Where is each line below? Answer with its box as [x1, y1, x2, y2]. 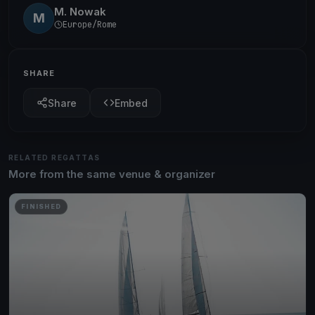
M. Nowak [54, 4, 106, 18]
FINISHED [21, 202, 62, 210]
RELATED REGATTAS [8, 153, 101, 162]
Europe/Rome [63, 18, 117, 30]
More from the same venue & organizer [8, 167, 216, 181]
